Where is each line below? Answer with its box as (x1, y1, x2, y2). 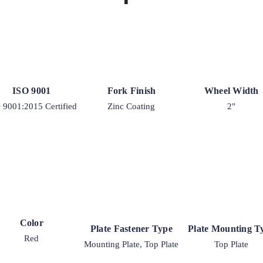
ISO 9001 (12, 85, 51, 96)
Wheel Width (204, 85, 259, 96)
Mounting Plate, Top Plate (84, 240, 179, 249)
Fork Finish (107, 85, 156, 96)
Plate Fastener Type (90, 224, 173, 234)
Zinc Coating (107, 101, 156, 111)
